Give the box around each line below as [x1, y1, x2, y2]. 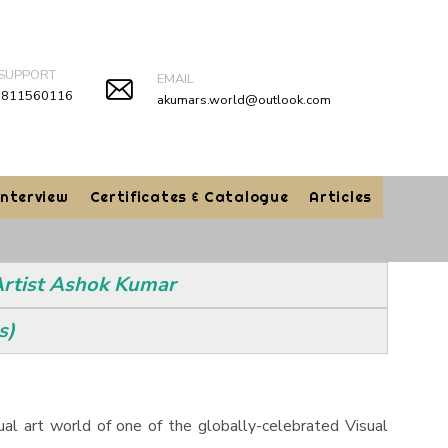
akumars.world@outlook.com [156, 90, 331, 109]
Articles [309, 188, 372, 206]
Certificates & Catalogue [89, 188, 289, 206]
